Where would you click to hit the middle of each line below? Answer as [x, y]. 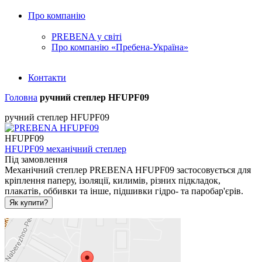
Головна [21, 97]
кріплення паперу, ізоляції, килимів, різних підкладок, [113, 180]
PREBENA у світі [87, 37]
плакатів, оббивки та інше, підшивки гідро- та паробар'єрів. [124, 191]
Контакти [47, 77]
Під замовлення [36, 159]
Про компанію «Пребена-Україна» [120, 47]
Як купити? [29, 203]
